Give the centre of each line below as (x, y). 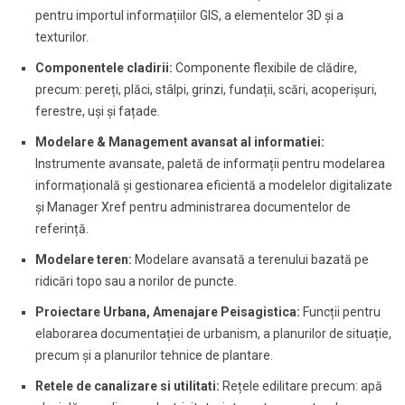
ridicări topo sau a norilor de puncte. (137, 281)
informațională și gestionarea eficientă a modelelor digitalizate (213, 185)
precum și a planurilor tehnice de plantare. (154, 355)
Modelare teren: (83, 259)
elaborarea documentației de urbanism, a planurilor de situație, (213, 333)
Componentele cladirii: (105, 67)
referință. (61, 228)
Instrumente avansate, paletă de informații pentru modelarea (210, 163)
